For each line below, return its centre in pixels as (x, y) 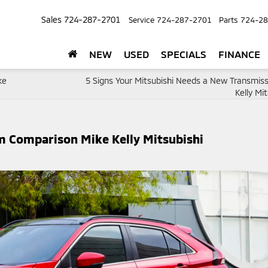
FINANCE (239, 54)
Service (141, 20)
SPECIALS (184, 54)
